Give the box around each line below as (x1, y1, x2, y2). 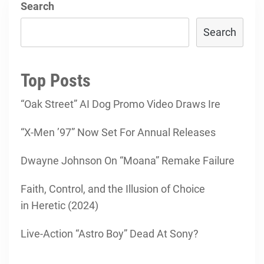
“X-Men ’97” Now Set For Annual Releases (21, 126, 216, 138)
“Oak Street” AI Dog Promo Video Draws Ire (21, 98, 220, 110)
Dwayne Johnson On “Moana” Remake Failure (21, 154, 235, 167)
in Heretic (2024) (21, 199, 98, 212)
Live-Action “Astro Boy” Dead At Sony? (21, 227, 199, 240)
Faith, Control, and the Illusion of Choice (21, 183, 205, 195)
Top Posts (21, 70, 91, 91)
